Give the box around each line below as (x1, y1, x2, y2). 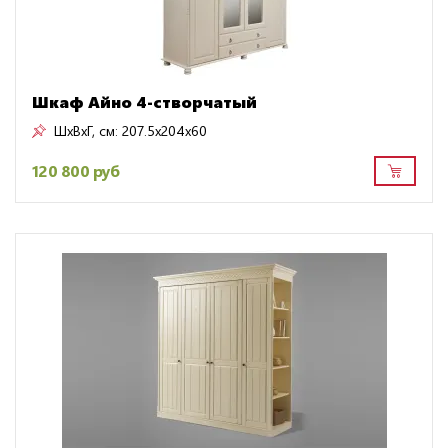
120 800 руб (32, 160, 120, 182)
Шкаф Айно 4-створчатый (32, 90, 257, 112)
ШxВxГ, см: (54, 120, 118, 140)
